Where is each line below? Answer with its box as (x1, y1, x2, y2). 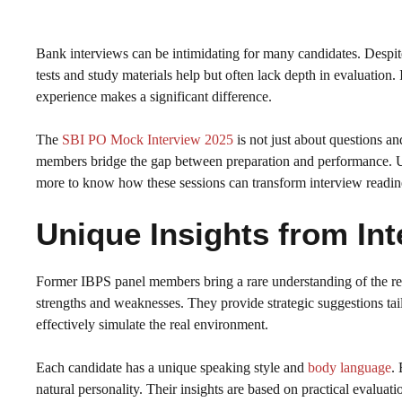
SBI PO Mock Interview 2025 (62, 131, 233, 147)
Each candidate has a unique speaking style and (36, 359, 308, 375)
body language (308, 359, 391, 375)
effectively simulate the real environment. (36, 316, 272, 332)
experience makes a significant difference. (36, 88, 272, 104)
